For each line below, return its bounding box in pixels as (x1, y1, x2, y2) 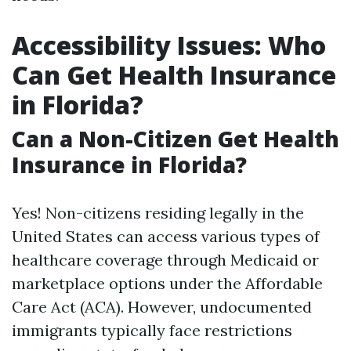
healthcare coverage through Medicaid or (12, 250, 319, 270)
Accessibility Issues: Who (12, 28, 326, 62)
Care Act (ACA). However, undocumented (12, 297, 312, 317)
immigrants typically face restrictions (12, 320, 292, 340)
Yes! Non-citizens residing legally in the (12, 203, 304, 223)
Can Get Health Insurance (12, 58, 336, 92)
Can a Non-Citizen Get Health (12, 124, 339, 154)
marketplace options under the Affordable (12, 273, 323, 293)
